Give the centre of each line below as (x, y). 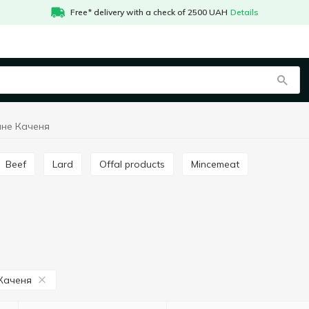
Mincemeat (219, 164)
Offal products (136, 164)
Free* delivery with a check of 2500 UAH (149, 12)
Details (244, 12)
